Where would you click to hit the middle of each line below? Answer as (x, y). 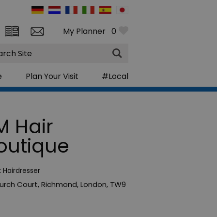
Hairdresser (22, 170)
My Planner (84, 31)
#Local (115, 76)
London (93, 184)
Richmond (59, 184)
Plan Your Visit (52, 76)
